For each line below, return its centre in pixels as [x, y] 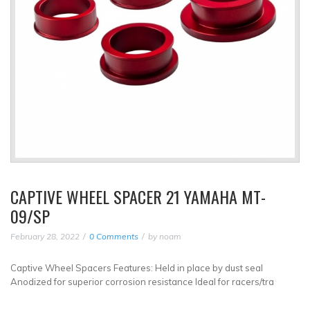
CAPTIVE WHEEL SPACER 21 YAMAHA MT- [138, 197]
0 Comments [114, 237]
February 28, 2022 [45, 237]
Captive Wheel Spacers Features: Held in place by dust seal [137, 268]
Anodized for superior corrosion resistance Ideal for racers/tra [142, 282]
